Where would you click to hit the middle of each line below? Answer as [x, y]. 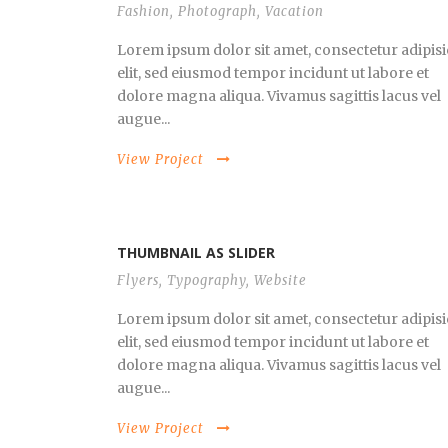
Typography [206, 280]
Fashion [143, 11]
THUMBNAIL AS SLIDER [196, 252]
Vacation [294, 11]
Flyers [138, 280]
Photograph [217, 11]
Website [280, 280]
